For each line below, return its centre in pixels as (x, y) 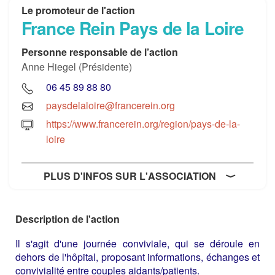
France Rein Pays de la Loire (133, 28)
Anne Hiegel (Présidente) (77, 67)
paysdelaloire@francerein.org (110, 105)
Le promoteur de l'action (78, 10)
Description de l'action (68, 219)
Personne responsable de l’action (100, 52)
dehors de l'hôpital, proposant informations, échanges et (137, 257)
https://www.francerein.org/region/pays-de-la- (143, 123)
